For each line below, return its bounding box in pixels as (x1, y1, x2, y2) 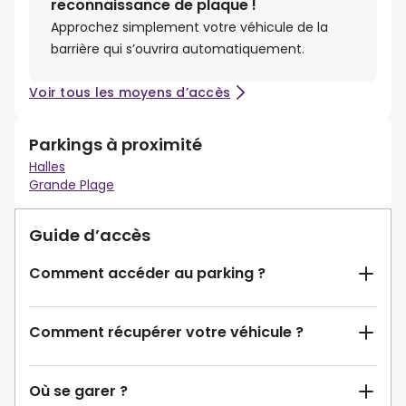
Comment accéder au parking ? (29, 263, 266, 285)
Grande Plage (29, 176, 114, 195)
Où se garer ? (29, 381, 128, 402)
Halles (29, 158, 65, 177)
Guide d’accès (29, 224, 150, 247)
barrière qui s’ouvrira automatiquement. (51, 40, 304, 59)
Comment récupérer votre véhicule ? (29, 322, 304, 343)
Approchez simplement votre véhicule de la (51, 18, 328, 37)
